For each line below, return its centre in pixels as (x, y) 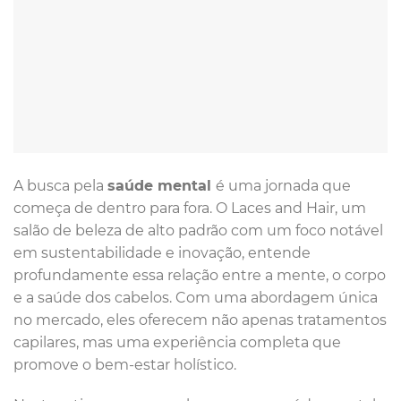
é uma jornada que (283, 185)
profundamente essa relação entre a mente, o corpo (200, 275)
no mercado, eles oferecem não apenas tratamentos (200, 320)
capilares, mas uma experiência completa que (177, 342)
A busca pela (60, 185)
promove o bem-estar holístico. (127, 364)
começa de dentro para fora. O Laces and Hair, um (190, 208)
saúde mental (162, 185)
